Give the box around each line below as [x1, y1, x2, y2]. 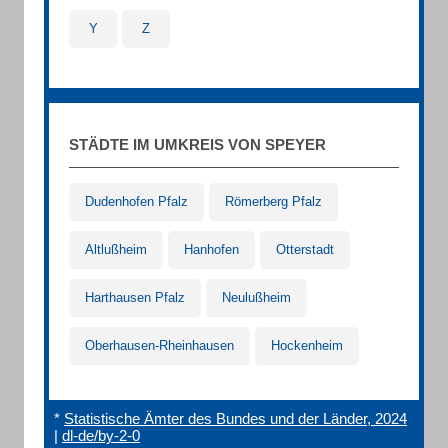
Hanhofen [184, 242, 239, 257]
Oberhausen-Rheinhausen [85, 338, 234, 353]
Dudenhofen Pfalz [85, 194, 188, 209]
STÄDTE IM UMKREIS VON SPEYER [69, 136, 326, 153]
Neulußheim [222, 290, 291, 305]
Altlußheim [85, 242, 147, 257]
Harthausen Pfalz [85, 290, 185, 305]
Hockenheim [271, 338, 343, 353]
